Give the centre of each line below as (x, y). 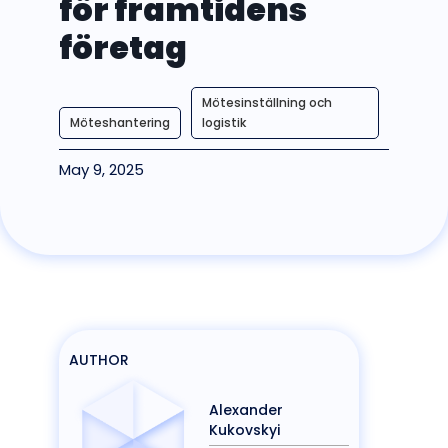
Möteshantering (120, 122)
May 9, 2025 (101, 169)
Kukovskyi (244, 429)
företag (123, 47)
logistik (224, 122)
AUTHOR (99, 360)
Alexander (246, 409)
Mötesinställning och (267, 102)
